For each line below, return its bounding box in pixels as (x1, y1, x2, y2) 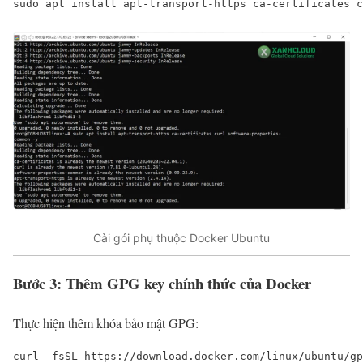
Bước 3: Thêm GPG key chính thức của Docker (13, 272, 311, 295)
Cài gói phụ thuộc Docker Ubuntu (93, 231, 270, 246)
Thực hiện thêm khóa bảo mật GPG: (13, 314, 199, 331)
